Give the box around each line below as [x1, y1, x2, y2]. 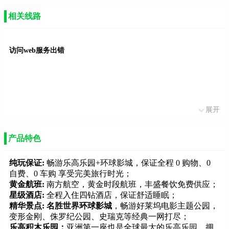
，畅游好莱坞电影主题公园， [112, 201, 218, 210]
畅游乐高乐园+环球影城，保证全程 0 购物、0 [47, 158, 211, 167]
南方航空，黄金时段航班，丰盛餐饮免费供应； [47, 179, 218, 189]
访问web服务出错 [9, 47, 64, 55]
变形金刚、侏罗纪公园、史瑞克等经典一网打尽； [9, 212, 189, 221]
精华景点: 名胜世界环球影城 [9, 201, 112, 210]
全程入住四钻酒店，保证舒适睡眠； [47, 190, 177, 199]
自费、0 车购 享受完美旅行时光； [9, 169, 132, 178]
